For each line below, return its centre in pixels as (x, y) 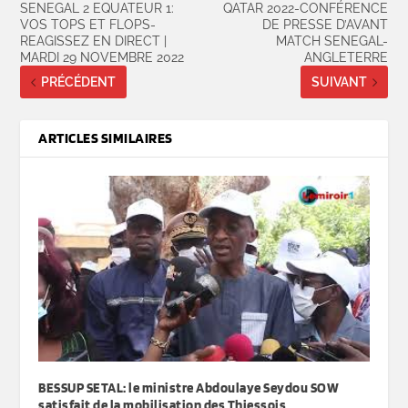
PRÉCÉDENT (79, 82)
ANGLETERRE (346, 58)
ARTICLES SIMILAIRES (106, 138)
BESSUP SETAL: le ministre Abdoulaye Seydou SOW (189, 388)
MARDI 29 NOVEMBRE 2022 (102, 58)
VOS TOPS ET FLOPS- (88, 25)
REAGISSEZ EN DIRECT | (94, 41)
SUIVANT (339, 82)
